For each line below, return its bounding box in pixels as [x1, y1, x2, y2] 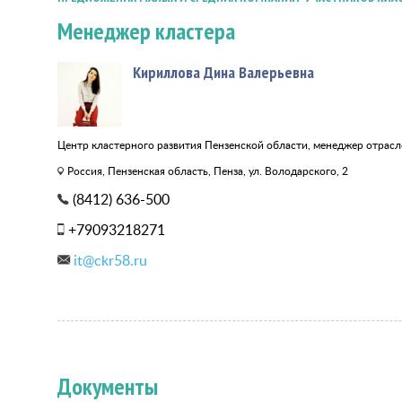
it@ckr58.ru [74, 250, 147, 270]
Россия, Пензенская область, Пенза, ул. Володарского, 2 [67, 163, 348, 179]
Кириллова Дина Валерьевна [133, 62, 314, 83]
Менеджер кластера [57, 16, 235, 46]
